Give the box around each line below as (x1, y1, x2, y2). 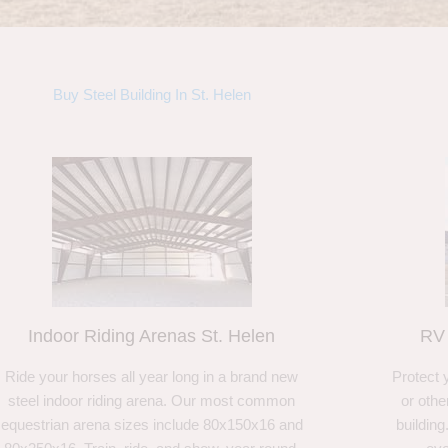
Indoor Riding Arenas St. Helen (28, 326, 276, 347)
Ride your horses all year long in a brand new (5, 368, 299, 386)
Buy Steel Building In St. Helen (53, 86, 251, 104)
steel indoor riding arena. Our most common (8, 392, 296, 410)
